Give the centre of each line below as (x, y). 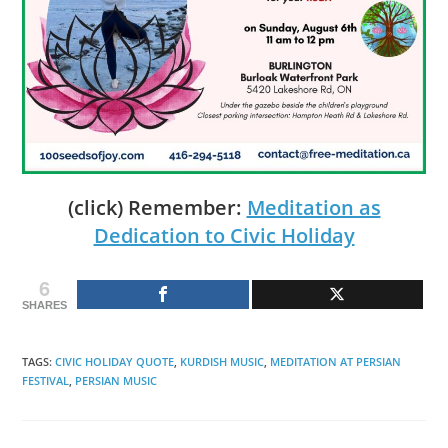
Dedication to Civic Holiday (224, 236)
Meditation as (313, 208)
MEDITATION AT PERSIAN (336, 362)
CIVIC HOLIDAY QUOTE (115, 362)
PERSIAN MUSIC (116, 381)
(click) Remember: (157, 208)
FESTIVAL (46, 381)
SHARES (45, 305)
